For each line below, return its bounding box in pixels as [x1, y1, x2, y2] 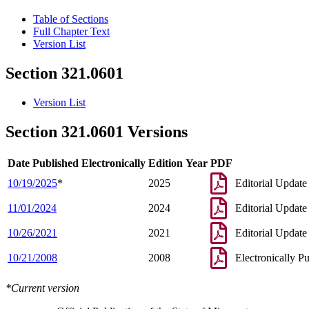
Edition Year [148, 157, 208, 169]
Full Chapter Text [33, 26, 110, 38]
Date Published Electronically [8, 157, 146, 169]
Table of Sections [33, 13, 108, 26]
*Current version [6, 281, 79, 294]
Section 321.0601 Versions [6, 123, 188, 141]
